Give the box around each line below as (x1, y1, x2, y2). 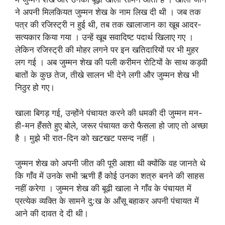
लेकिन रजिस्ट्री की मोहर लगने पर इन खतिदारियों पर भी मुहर (15, 45, 198, 55)
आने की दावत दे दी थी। (15, 208, 88, 218)
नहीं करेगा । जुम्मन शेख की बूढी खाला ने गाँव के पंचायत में (15, 183, 191, 193)
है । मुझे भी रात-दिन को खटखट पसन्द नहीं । (15, 133, 156, 143)
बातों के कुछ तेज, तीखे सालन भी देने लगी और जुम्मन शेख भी (15, 70, 199, 80)
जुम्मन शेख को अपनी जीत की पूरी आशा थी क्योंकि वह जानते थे (15, 158, 205, 168)
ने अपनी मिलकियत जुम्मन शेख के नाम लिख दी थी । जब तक (15, 7, 201, 17)
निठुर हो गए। (15, 82, 55, 92)
